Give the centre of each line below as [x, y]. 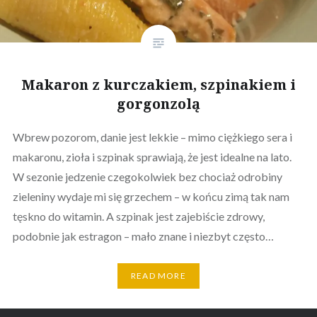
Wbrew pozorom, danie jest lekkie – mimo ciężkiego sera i [152, 137]
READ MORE [158, 276]
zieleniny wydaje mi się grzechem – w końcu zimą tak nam [151, 196]
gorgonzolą [158, 103]
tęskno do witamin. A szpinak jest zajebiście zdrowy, [138, 216]
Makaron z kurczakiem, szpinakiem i [158, 84]
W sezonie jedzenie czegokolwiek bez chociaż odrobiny [147, 176]
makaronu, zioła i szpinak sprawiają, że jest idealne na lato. [152, 156]
